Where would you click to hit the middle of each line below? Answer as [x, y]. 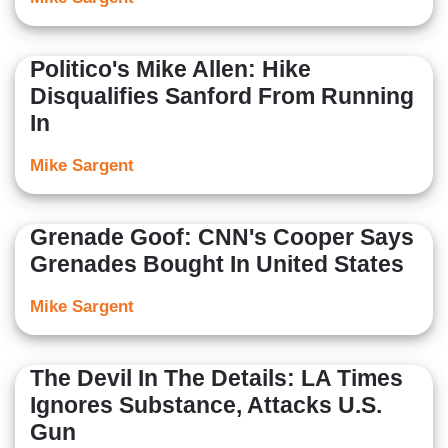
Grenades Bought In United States [217, 264]
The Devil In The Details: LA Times [216, 378]
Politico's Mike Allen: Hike [170, 69]
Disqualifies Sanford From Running [222, 96]
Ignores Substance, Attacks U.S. [206, 405]
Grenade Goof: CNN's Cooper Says [222, 237]
